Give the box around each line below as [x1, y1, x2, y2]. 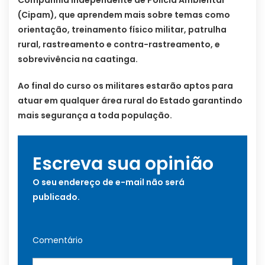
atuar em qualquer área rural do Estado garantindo [18, 95, 243, 107]
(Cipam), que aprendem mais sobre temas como [18, 9, 230, 21]
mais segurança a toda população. [18, 109, 172, 122]
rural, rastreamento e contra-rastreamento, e [18, 38, 220, 51]
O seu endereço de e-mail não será [33, 176, 185, 189]
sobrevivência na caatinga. [18, 53, 138, 66]
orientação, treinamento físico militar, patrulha [18, 24, 227, 36]
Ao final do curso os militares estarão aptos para [18, 80, 233, 92]
